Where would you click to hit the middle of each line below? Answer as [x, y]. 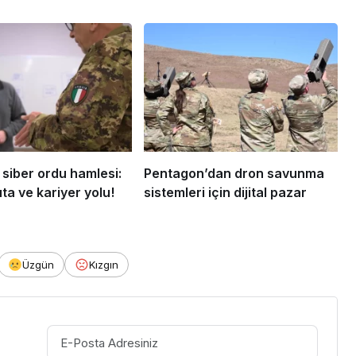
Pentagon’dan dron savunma [234, 174]
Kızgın [104, 265]
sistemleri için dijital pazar [225, 193]
